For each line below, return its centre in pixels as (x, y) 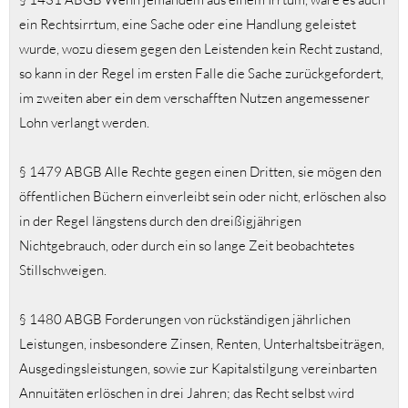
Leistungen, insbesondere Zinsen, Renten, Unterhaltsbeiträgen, (202, 344)
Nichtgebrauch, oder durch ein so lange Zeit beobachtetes (187, 246)
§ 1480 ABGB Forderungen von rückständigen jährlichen (185, 320)
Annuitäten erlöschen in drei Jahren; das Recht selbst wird (187, 393)
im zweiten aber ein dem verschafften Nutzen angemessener (194, 98)
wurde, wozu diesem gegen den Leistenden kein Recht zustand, (201, 49)
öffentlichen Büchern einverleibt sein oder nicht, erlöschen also (203, 197)
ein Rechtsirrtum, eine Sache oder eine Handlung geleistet (188, 25)
